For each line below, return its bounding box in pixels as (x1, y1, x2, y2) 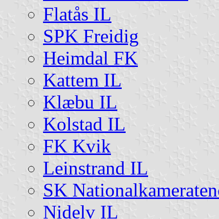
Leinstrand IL (43, 157, 148, 178)
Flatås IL (43, 3, 111, 24)
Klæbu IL (43, 91, 117, 112)
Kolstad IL (43, 113, 126, 134)
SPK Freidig (43, 25, 139, 46)
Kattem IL (43, 69, 122, 90)
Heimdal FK (43, 47, 138, 68)
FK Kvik (43, 135, 111, 156)
